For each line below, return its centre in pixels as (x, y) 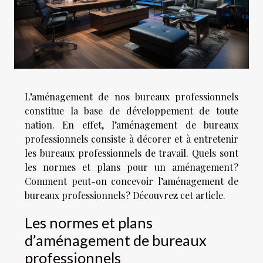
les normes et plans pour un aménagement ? (131, 167)
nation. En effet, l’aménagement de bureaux (131, 124)
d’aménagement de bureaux (116, 240)
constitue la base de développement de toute (131, 110)
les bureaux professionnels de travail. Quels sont (131, 153)
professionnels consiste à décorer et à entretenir (131, 139)
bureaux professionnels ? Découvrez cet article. (125, 195)
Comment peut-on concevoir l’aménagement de (131, 181)
